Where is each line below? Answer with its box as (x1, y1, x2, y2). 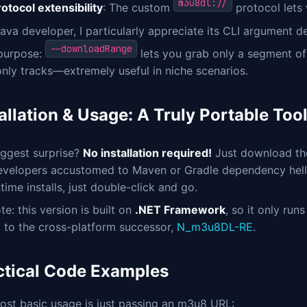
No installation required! (83, 146, 212, 160)
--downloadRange (50, 42, 132, 56)
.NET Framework (135, 203, 225, 217)
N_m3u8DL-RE (177, 220, 253, 234)
